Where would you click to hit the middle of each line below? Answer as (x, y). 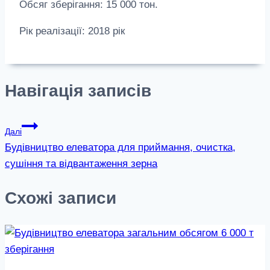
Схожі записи (61, 198)
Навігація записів (78, 90)
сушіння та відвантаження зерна (81, 163)
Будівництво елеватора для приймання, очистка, (120, 147)
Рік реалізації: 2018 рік (72, 31)
